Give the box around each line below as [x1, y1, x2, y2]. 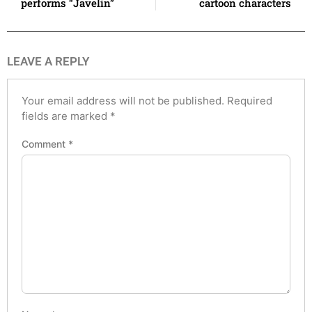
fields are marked [22, 109, 110, 123]
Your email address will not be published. [22, 93, 224, 107]
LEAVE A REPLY [7, 54, 89, 68]
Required [227, 93, 272, 107]
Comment [22, 138, 68, 150]
